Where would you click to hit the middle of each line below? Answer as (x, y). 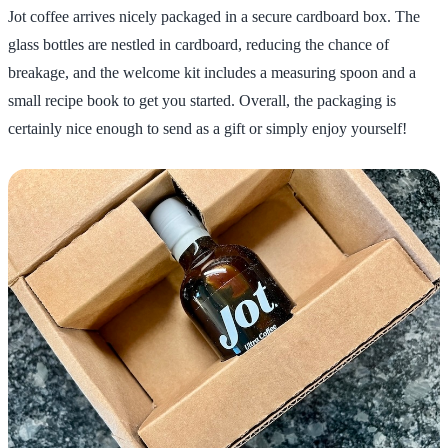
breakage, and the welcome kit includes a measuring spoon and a (212, 73)
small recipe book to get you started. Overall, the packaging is (202, 101)
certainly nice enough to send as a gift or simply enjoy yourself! (207, 129)
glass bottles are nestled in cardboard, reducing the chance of (198, 45)
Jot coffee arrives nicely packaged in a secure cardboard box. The (214, 17)
